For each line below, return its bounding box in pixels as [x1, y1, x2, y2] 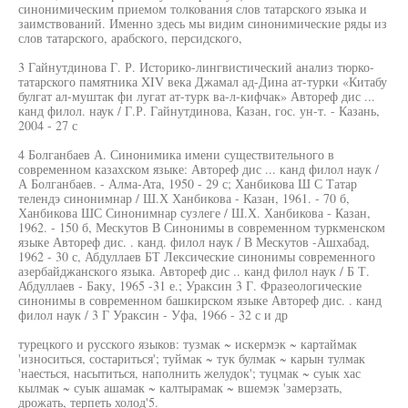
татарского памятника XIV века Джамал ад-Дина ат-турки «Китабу [18, 73, 387, 90]
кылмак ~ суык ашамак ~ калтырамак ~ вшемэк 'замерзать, [18, 379, 342, 396]
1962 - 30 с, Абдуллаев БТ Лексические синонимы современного [18, 248, 375, 265]
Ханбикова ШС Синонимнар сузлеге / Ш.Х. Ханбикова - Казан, [18, 204, 371, 221]
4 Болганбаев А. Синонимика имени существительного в [18, 146, 334, 163]
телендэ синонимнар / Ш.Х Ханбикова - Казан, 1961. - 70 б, [18, 189, 350, 207]
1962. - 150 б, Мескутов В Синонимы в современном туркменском [18, 219, 385, 236]
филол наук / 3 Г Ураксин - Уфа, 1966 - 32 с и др [18, 306, 288, 323]
